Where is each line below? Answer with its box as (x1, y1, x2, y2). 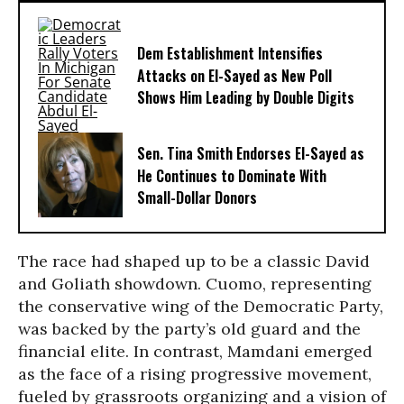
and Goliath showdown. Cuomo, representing (18, 273, 372, 294)
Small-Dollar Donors (137, 187, 257, 209)
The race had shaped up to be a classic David (18, 251, 370, 271)
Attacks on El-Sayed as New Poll (137, 65, 332, 87)
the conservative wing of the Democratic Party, (18, 296, 383, 317)
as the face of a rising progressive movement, (18, 363, 372, 384)
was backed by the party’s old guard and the (18, 318, 361, 339)
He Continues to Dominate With (137, 165, 326, 188)
